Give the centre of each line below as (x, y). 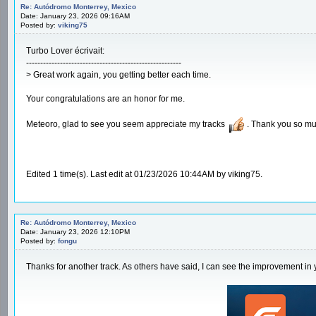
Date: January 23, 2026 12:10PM (75, 231)
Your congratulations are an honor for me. (105, 98)
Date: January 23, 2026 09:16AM (75, 16)
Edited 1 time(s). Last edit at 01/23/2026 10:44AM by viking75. (144, 174)
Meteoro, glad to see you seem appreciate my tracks (127, 124)
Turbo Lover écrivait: (65, 50)
